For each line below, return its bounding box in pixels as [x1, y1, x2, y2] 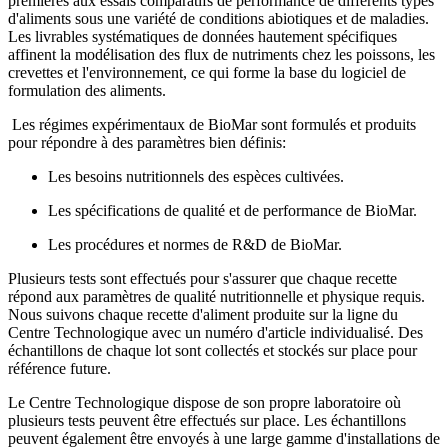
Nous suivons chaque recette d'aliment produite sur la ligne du [8, 306, 398, 324]
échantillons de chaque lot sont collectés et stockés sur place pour [8, 342, 417, 360]
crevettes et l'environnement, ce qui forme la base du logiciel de [8, 64, 406, 82]
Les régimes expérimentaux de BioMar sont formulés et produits [8, 116, 416, 134]
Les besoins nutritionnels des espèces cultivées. [48, 168, 344, 186]
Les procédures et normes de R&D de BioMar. [48, 236, 342, 254]
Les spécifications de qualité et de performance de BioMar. [48, 202, 417, 220]
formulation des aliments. [8, 82, 166, 100]
